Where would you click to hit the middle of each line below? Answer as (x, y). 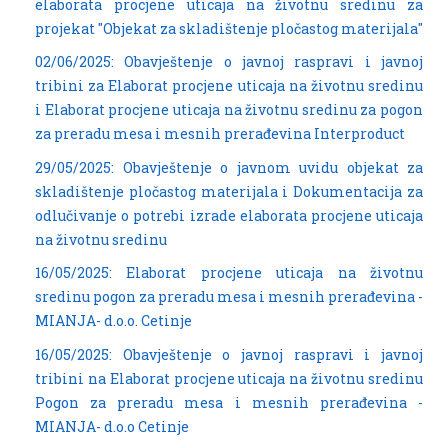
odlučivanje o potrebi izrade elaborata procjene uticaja (229, 215)
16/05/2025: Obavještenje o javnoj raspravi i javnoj (229, 354)
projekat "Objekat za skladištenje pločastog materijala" (229, 28)
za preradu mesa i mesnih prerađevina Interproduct (220, 134)
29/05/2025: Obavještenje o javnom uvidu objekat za (229, 167)
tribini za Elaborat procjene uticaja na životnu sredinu (229, 86)
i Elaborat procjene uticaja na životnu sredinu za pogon (229, 110)
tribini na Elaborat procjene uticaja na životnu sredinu (229, 378)
